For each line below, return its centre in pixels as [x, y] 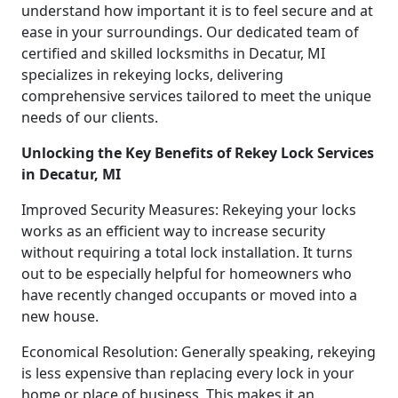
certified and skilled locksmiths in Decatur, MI [173, 53]
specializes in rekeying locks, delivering [152, 74]
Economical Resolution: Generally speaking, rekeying [199, 351]
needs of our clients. [90, 117]
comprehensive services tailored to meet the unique [196, 96]
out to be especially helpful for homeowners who [187, 273]
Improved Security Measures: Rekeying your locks [189, 209]
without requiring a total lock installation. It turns [187, 252]
